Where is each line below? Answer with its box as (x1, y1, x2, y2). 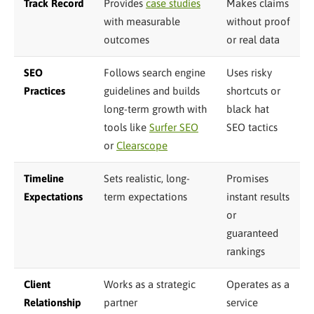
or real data (226, 33, 280, 46)
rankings (226, 245, 265, 257)
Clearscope (116, 139, 168, 151)
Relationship (24, 296, 81, 308)
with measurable (104, 15, 180, 27)
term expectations (104, 190, 187, 203)
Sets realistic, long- (104, 172, 190, 184)
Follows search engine (104, 66, 205, 78)
